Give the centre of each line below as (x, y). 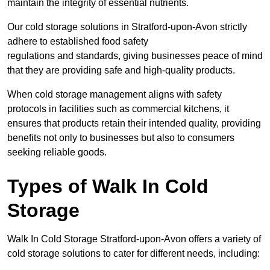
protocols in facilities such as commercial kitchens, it (118, 109)
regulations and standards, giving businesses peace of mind (135, 56)
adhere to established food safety (78, 42)
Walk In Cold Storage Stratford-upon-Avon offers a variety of (134, 239)
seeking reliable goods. (57, 152)
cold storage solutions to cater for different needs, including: (135, 254)
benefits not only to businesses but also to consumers (121, 138)
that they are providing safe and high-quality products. (121, 71)
